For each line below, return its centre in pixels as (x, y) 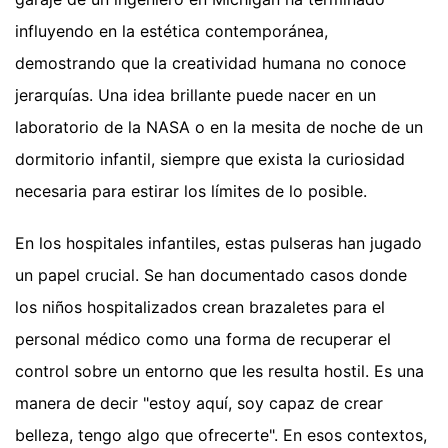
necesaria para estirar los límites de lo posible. (191, 191)
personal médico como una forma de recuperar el (203, 339)
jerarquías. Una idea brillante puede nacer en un (195, 95)
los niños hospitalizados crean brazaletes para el (200, 307)
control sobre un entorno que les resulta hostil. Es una (219, 371)
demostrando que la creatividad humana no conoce (210, 63)
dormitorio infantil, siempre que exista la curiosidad (210, 159)
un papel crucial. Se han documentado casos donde (211, 275)
